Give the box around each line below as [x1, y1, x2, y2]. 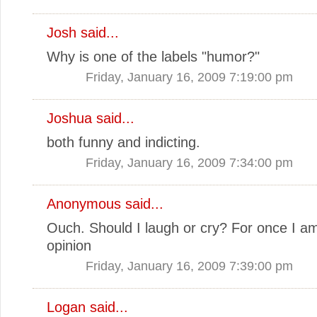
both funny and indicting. [47, 134, 200, 150]
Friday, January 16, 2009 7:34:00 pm [86, 154, 293, 170]
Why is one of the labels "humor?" [47, 48, 260, 64]
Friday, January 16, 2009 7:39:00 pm [86, 258, 293, 273]
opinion [47, 237, 91, 253]
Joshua [47, 110, 92, 126]
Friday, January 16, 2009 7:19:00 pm [86, 69, 293, 84]
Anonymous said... [47, 195, 163, 212]
